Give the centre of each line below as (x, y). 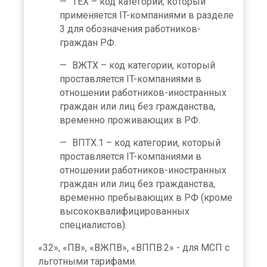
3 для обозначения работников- (130, 29)
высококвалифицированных (125, 211)
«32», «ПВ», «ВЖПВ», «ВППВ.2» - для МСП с (134, 247)
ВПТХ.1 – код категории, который (146, 142)
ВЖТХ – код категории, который (144, 65)
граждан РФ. (88, 42)
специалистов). (93, 225)
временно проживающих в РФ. (130, 120)
